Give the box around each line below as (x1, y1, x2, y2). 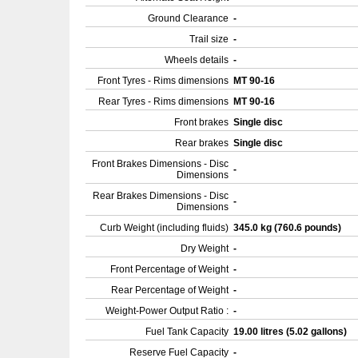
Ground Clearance (148, 13, 229, 24)
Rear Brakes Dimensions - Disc (93, 190, 229, 201)
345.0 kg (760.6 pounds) (233, 222, 344, 233)
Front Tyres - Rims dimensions (97, 75, 229, 86)
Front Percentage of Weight (110, 264, 229, 275)
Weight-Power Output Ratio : (105, 305, 229, 316)
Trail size (189, 34, 229, 45)
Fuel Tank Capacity (145, 326, 229, 337)
